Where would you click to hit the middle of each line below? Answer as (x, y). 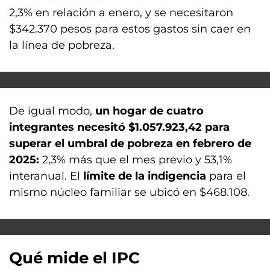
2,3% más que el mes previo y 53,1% (136, 160)
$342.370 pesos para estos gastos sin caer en (130, 29)
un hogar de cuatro (149, 111)
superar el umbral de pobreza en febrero (122, 143)
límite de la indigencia (145, 176)
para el (226, 176)
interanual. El (46, 176)
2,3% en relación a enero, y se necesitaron (121, 13)
